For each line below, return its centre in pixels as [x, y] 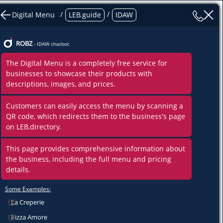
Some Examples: [28, 189]
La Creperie [28, 202]
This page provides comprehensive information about [96, 149]
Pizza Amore [29, 217]
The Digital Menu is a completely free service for [87, 63]
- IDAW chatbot [51, 44]
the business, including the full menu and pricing [89, 159]
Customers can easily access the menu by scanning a [95, 106]
